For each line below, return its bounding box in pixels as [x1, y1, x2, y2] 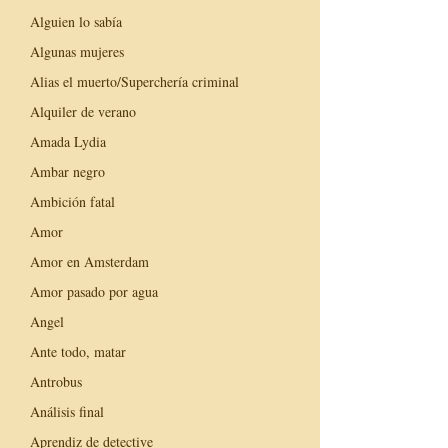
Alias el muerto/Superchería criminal [30, 71, 239, 91]
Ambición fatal [30, 191, 115, 211]
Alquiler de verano [30, 101, 136, 121]
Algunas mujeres [30, 41, 124, 61]
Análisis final [30, 401, 104, 421]
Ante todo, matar [30, 341, 126, 361]
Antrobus [30, 371, 82, 391]
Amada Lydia [30, 131, 106, 151]
